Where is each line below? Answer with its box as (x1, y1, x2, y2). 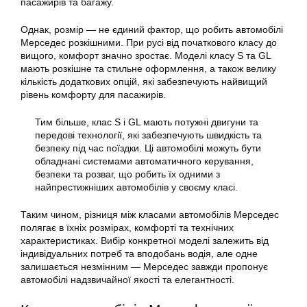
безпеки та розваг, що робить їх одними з (35, 169, 220, 180)
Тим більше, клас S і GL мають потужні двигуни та (35, 116, 258, 128)
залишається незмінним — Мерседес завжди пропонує (21, 261, 268, 273)
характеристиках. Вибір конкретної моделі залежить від (21, 235, 269, 247)
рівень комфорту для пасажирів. (21, 89, 166, 101)
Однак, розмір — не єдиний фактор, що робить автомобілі (21, 24, 283, 36)
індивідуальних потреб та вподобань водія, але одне (21, 248, 258, 260)
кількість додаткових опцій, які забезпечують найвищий (21, 76, 267, 88)
